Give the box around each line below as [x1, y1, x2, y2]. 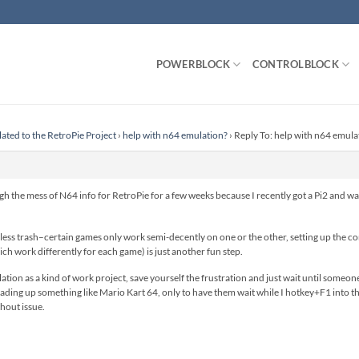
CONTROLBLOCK [252, 58, 339, 71]
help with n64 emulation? [123, 129, 228, 141]
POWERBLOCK [155, 58, 231, 71]
